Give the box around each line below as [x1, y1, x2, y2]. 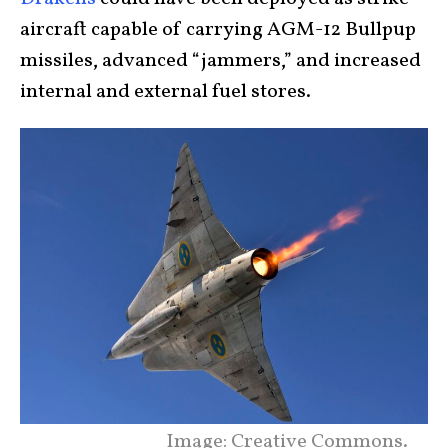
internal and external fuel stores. [20, 78, 311, 106]
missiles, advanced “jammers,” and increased [20, 47, 421, 75]
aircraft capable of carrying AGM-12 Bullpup [20, 16, 416, 44]
